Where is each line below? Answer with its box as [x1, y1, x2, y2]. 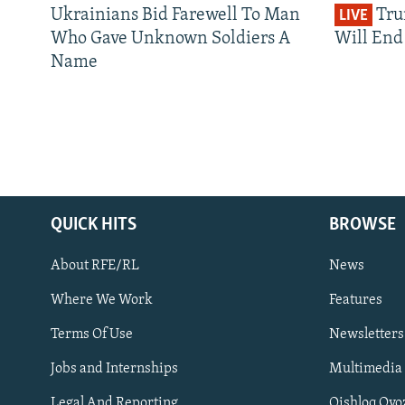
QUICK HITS [51, 216, 137, 235]
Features [329, 293, 382, 308]
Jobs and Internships [51, 362, 178, 377]
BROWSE [329, 216, 396, 235]
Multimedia [329, 362, 402, 377]
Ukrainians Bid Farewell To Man [51, 6, 300, 25]
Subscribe [16, 319, 80, 337]
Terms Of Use [51, 327, 133, 343]
